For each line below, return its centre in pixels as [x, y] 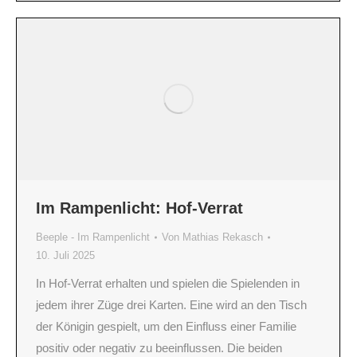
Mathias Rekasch [223, 237]
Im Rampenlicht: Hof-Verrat [139, 208]
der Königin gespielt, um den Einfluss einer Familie [166, 327]
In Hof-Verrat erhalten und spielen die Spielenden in [168, 284]
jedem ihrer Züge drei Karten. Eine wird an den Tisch [171, 305]
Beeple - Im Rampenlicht [93, 237]
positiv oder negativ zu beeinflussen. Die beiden [159, 348]
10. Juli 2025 [65, 256]
